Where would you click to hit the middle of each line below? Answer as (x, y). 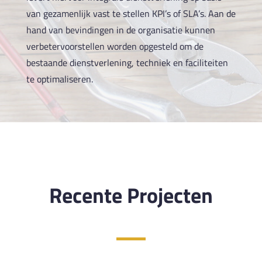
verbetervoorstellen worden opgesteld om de (115, 46)
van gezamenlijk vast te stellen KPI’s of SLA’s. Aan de (131, 13)
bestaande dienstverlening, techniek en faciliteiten (127, 62)
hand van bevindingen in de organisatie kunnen (121, 30)
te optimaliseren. (60, 79)
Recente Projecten (131, 195)
